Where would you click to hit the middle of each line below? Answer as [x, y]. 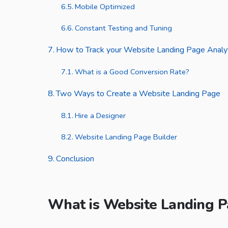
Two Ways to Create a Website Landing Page [138, 94]
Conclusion [75, 159]
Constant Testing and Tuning [123, 28]
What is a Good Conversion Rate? [132, 72]
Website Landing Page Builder [126, 137]
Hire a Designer [100, 116]
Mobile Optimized [105, 7]
